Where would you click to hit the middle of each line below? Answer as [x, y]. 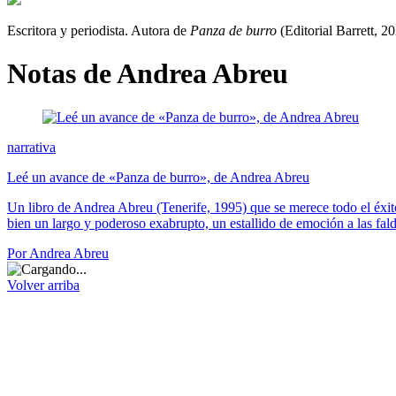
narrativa [31, 147]
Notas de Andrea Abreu [148, 74]
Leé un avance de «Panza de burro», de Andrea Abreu [158, 177]
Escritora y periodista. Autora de [99, 30]
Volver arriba [43, 285]
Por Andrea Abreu [58, 253]
